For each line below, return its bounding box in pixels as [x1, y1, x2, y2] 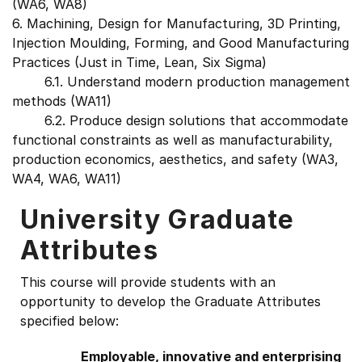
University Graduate [20, 204, 295, 235]
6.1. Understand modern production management [12, 74, 350, 90]
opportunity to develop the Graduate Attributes [20, 293, 321, 309]
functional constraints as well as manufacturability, [12, 132, 333, 148]
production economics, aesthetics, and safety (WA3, [12, 151, 339, 167]
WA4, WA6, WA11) [12, 170, 121, 187]
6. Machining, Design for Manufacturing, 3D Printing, [12, 15, 341, 32]
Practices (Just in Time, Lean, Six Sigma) [12, 54, 267, 70]
